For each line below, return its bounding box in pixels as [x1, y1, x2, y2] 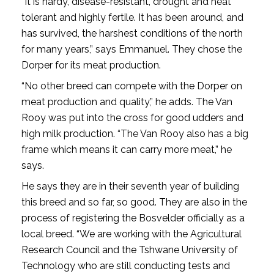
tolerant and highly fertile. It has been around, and [21, 11, 243, 23]
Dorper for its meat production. [21, 59, 161, 71]
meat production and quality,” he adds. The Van [21, 95, 232, 108]
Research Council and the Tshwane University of [21, 243, 238, 256]
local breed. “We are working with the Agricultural [21, 228, 242, 240]
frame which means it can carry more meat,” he [21, 143, 232, 155]
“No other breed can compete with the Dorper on [21, 80, 242, 92]
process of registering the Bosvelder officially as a [21, 212, 245, 224]
